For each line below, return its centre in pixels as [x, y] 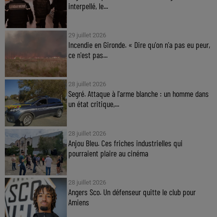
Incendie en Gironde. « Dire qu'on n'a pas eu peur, [139, 45]
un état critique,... [93, 104]
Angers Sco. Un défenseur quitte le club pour [132, 192]
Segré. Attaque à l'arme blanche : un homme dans [138, 94]
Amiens [78, 202]
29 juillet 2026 [87, 35]
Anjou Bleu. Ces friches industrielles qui [125, 143]
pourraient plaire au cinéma [108, 153]
